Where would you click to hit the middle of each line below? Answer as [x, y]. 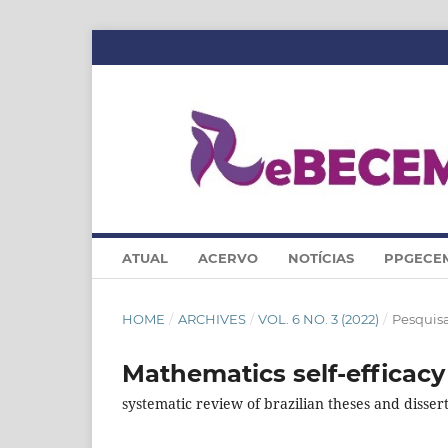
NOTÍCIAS [321, 257]
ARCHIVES [211, 318]
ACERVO [228, 257]
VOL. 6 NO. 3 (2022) [319, 318]
